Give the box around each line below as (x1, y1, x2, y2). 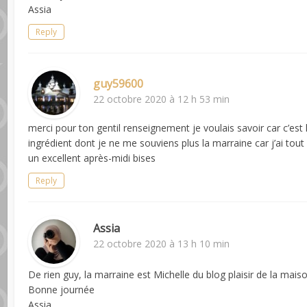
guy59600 (93, 76, 144, 92)
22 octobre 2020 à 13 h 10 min (93, 237, 230, 251)
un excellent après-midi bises (28, 151, 156, 165)
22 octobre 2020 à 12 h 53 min (93, 93, 230, 106)
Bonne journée (28, 283, 95, 297)
